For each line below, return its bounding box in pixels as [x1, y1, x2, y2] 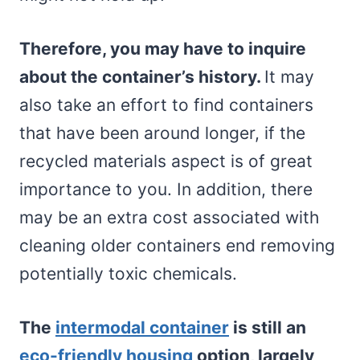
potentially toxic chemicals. [19, 263, 237, 284]
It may [264, 66, 314, 87]
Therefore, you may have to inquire [19, 38, 306, 59]
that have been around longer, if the [19, 122, 305, 143]
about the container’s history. [19, 66, 264, 87]
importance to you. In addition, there [19, 178, 313, 199]
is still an [229, 317, 306, 337]
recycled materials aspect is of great [19, 150, 313, 171]
